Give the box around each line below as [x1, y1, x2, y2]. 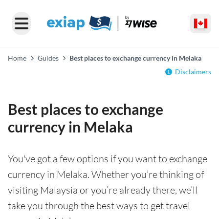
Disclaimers [175, 67, 211, 76]
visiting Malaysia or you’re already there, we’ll [8, 184, 197, 196]
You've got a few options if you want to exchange [8, 153, 207, 165]
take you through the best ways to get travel [8, 199, 190, 212]
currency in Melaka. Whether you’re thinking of [8, 168, 204, 180]
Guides [37, 54, 59, 62]
